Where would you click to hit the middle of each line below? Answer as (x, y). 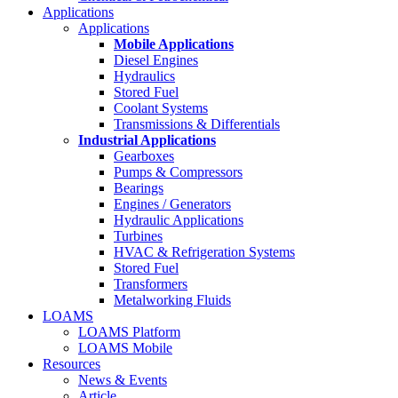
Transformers (151, 283)
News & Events (123, 379)
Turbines (138, 235)
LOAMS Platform (129, 331)
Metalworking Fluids (172, 299)
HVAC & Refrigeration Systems (204, 251)
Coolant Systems (161, 107)
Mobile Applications (174, 44)
